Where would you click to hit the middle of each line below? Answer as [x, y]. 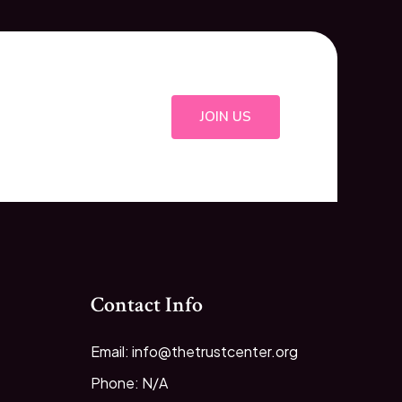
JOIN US [226, 116]
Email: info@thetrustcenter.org [194, 352]
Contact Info [147, 305]
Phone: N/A [129, 383]
